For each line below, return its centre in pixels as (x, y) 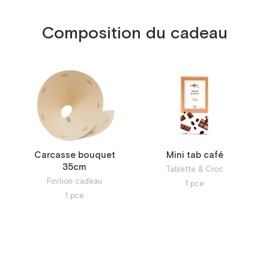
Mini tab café (195, 155)
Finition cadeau (74, 181)
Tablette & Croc (195, 169)
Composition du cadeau (134, 33)
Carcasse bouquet (74, 155)
